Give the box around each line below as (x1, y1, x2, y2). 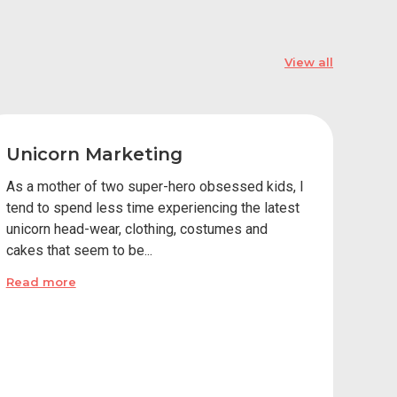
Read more (5, 275, 76, 289)
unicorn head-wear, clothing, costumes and (5, 221, 268, 237)
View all (284, 55, 333, 69)
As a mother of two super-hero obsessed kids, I (5, 178, 304, 195)
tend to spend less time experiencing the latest (5, 199, 300, 216)
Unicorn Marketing (5, 144, 183, 165)
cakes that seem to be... (5, 242, 152, 259)
